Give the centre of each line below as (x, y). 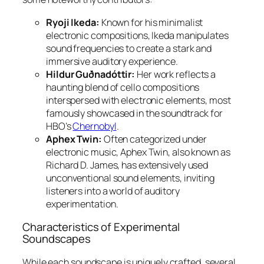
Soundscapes (57, 239)
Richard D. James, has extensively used (127, 165)
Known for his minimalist (151, 22)
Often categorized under (154, 139)
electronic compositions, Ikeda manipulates (137, 35)
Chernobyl (95, 126)
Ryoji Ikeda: (73, 22)
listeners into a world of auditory (113, 191)
